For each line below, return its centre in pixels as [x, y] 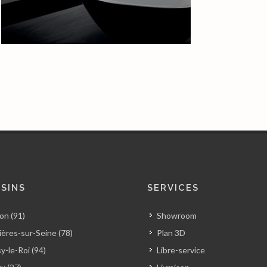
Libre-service [181, 250]
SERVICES [173, 188]
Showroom [176, 215]
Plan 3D [171, 233]
